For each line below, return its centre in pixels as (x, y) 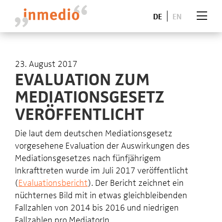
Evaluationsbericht (53, 182)
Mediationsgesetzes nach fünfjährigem (88, 157)
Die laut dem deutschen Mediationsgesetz (94, 133)
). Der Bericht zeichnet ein (136, 182)
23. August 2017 (46, 63)
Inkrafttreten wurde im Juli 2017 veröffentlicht (102, 170)
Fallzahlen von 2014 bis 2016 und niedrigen (97, 207)
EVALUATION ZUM (82, 78)
